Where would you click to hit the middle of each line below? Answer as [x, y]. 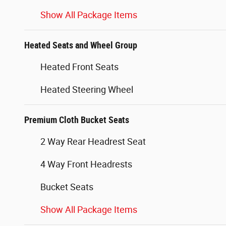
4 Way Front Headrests [86, 164]
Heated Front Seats [79, 67]
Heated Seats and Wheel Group [81, 45]
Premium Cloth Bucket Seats [77, 120]
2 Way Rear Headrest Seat [93, 142]
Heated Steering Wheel [87, 90]
